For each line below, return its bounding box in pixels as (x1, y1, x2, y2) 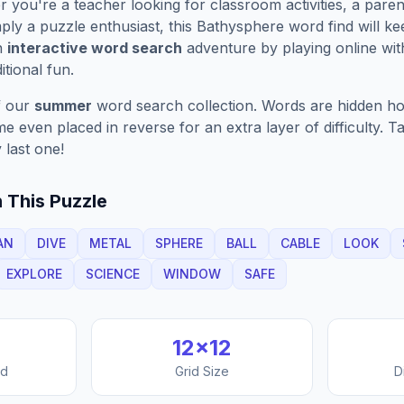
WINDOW (163, 266, 221, 281)
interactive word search (7, 39, 182, 57)
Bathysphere (197, 17, 284, 35)
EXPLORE (6, 266, 62, 281)
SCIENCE (86, 266, 140, 281)
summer (34, 96, 92, 115)
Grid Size (174, 363, 229, 379)
